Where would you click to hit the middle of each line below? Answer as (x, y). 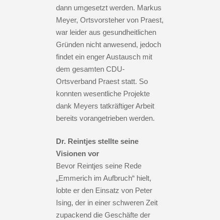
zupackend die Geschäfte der (103, 215)
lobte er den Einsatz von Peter (104, 190)
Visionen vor (78, 153)
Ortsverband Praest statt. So (102, 81)
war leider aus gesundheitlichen (106, 32)
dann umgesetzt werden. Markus (109, 7)
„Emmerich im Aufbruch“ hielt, (104, 178)
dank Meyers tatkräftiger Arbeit (105, 106)
